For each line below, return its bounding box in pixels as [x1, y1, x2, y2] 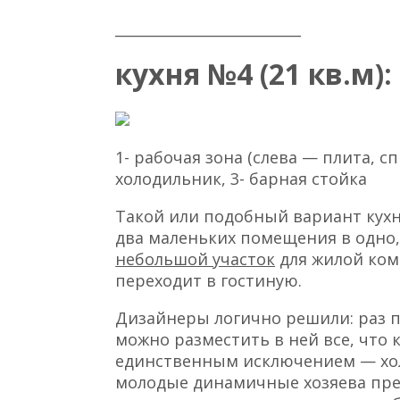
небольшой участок [115, 247, 276, 270]
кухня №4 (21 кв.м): [115, 54, 393, 93]
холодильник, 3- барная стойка [115, 167, 368, 189]
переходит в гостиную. [115, 269, 303, 291]
